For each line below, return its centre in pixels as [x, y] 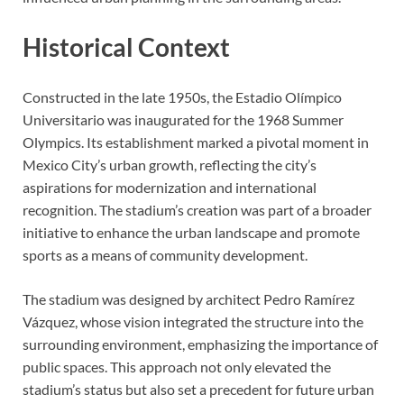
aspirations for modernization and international [170, 188]
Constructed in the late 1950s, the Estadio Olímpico [182, 97]
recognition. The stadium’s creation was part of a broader [197, 210]
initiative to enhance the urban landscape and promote [191, 233]
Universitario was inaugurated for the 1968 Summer [183, 120]
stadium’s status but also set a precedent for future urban [198, 390]
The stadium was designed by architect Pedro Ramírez [188, 299]
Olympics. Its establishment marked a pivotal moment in [196, 142]
